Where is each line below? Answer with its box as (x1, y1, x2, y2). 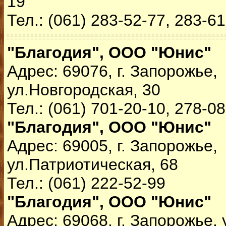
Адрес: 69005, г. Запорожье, (7, 137, 217, 155)
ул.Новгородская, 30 (7, 81, 160, 99)
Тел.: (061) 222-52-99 (7, 174, 165, 192)
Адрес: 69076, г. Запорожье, (7, 62, 217, 80)
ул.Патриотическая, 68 (7, 155, 178, 174)
